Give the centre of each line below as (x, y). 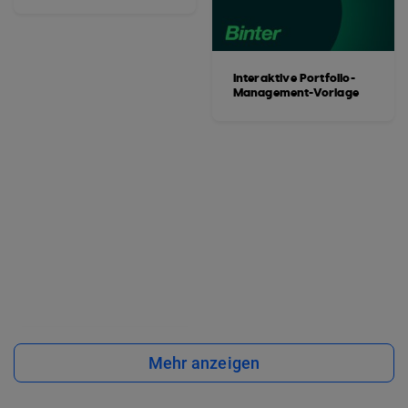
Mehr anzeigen (204, 363)
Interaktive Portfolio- (294, 78)
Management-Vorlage (296, 93)
